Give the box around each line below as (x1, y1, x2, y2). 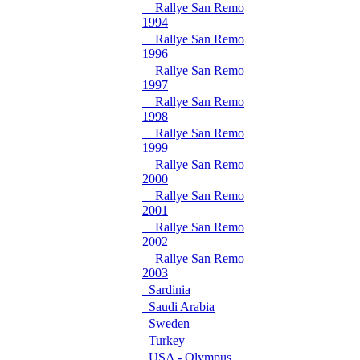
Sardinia (142, 283, 190, 297)
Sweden (142, 317, 190, 330)
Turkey (142, 333, 185, 347)
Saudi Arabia (142, 300, 215, 313)
